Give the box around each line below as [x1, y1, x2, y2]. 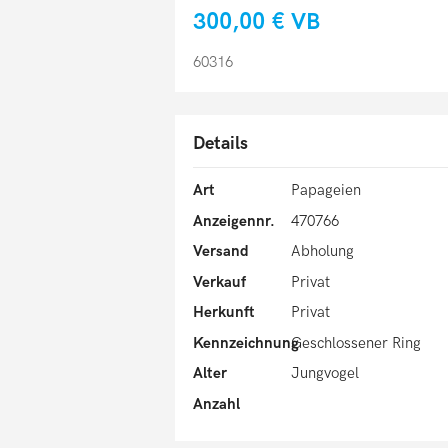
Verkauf [193, 272, 246, 291]
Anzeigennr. [193, 211, 275, 230]
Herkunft [193, 303, 255, 322]
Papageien [290, 181, 361, 200]
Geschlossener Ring [290, 333, 421, 352]
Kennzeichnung [193, 333, 299, 352]
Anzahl [193, 394, 240, 413]
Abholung [290, 242, 354, 261]
